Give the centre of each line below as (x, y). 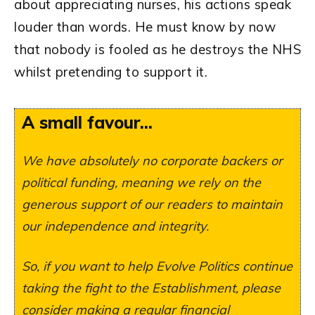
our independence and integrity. (115, 226)
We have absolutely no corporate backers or (152, 161)
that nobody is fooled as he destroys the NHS (157, 50)
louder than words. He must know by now (145, 27)
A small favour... (87, 123)
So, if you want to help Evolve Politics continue (157, 266)
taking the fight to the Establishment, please (151, 288)
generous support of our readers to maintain (152, 205)
